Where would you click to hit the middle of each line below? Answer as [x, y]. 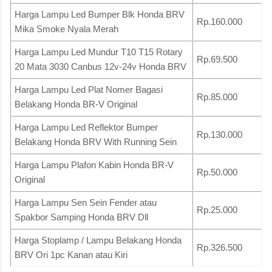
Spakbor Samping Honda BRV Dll [81, 217]
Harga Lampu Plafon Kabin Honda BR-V [94, 165]
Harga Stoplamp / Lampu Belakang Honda [98, 240]
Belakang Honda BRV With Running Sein [96, 142]
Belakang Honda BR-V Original [76, 104]
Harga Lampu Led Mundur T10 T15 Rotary [99, 52]
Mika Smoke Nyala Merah [66, 29]
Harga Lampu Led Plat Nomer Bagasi [89, 90]
